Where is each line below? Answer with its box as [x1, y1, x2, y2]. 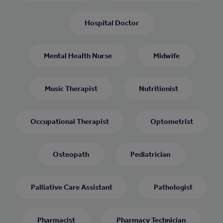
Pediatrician [130, 149, 170, 159]
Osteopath [53, 149, 89, 159]
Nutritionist [139, 84, 178, 93]
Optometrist [150, 116, 193, 126]
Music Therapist [45, 84, 98, 93]
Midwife [153, 51, 180, 60]
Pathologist [153, 182, 193, 192]
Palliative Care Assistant [30, 182, 112, 192]
